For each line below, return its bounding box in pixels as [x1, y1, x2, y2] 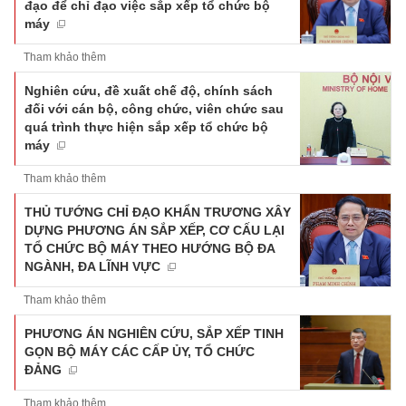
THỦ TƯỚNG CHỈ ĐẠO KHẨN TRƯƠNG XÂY [24, 204, 291, 219]
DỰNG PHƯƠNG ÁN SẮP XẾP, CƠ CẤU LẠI [24, 222, 285, 237]
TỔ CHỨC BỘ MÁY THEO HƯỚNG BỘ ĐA [24, 240, 275, 256]
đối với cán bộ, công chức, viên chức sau [24, 101, 284, 116]
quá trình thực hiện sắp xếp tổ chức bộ [24, 119, 268, 134]
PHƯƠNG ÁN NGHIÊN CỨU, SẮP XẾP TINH [24, 325, 284, 341]
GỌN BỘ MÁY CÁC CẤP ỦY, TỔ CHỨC [24, 343, 255, 359]
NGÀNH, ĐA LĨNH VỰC [24, 258, 160, 274]
